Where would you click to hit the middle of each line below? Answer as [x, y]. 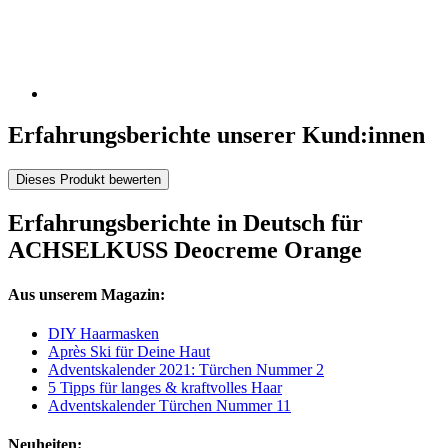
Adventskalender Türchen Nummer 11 [169, 405]
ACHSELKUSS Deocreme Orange [185, 250]
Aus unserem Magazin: [86, 294]
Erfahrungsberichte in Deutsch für [185, 223]
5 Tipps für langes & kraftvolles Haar [165, 387]
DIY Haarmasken [103, 333]
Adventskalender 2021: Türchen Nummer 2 [186, 369]
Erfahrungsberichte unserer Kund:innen [216, 135]
